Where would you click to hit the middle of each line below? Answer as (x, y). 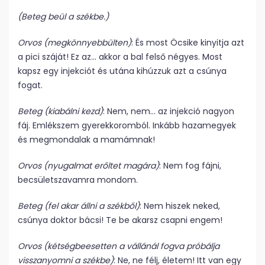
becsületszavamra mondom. (78, 180)
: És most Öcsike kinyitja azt (188, 43)
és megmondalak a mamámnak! (86, 140)
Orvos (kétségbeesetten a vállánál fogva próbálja (119, 246)
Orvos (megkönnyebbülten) (75, 43)
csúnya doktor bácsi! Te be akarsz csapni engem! (120, 220)
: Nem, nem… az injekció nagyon (169, 111)
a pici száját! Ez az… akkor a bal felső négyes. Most (120, 57)
